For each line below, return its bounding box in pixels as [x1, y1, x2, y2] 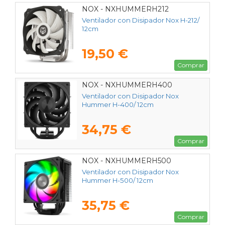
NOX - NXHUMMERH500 [82, 156, 171, 166]
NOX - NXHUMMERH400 [82, 80, 172, 89]
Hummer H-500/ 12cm [82, 176, 153, 185]
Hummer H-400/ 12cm [82, 100, 154, 109]
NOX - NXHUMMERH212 [82, 4, 169, 14]
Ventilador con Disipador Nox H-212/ [82, 16, 199, 25]
